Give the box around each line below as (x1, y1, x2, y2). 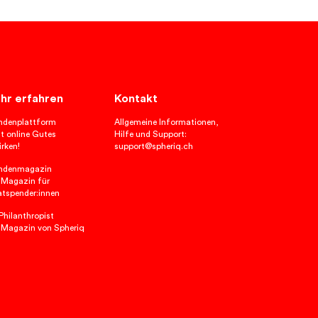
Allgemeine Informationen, (114, 118, 219, 127)
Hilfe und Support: (114, 130, 187, 139)
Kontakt (114, 93, 158, 105)
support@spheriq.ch (114, 142, 193, 151)
